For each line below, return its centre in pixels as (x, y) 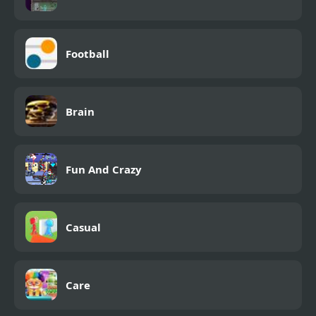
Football (87, 53)
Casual (83, 227)
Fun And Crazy (104, 169)
